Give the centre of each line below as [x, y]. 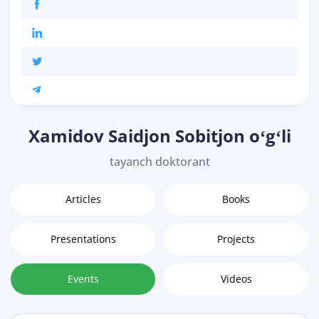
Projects [236, 239]
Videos [236, 279]
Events [83, 279]
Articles [83, 199]
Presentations [83, 239]
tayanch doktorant [159, 162]
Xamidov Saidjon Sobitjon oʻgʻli [159, 136]
